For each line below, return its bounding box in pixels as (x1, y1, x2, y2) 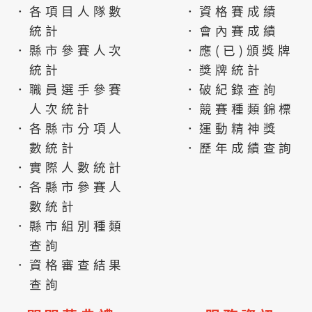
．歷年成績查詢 (183, 139, 295, 156)
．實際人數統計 (13, 158, 125, 175)
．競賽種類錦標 (183, 100, 295, 117)
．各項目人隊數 (13, 2, 125, 19)
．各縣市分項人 (13, 119, 125, 136)
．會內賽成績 (183, 22, 279, 39)
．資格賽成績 (183, 2, 279, 19)
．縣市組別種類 (13, 217, 125, 234)
